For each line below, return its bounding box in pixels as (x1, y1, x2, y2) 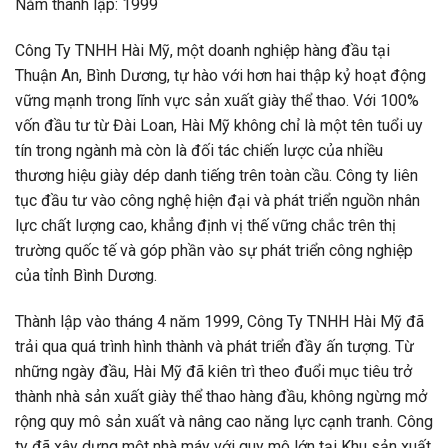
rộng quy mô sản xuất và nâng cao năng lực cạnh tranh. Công (15, 411, 433, 431)
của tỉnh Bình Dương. (15, 265, 157, 285)
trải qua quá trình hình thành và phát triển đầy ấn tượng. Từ (15, 336, 414, 356)
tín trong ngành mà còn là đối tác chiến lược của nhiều (15, 140, 383, 160)
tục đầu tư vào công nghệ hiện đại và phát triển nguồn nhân (15, 190, 420, 210)
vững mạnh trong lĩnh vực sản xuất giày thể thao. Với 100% (15, 90, 419, 110)
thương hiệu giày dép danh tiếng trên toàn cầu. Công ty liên (15, 165, 418, 185)
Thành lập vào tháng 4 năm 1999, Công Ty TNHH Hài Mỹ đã (15, 311, 424, 331)
